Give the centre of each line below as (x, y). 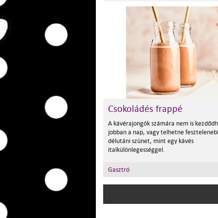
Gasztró (119, 170)
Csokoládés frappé (145, 109)
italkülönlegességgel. (136, 150)
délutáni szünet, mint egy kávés (151, 141)
